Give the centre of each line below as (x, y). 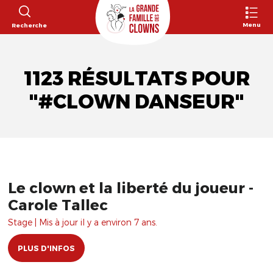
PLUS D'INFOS (46, 248)
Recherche (29, 25)
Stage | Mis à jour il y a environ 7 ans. (83, 222)
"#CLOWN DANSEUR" (136, 101)
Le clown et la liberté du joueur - (131, 187)
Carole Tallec (58, 204)
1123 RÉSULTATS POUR (136, 78)
